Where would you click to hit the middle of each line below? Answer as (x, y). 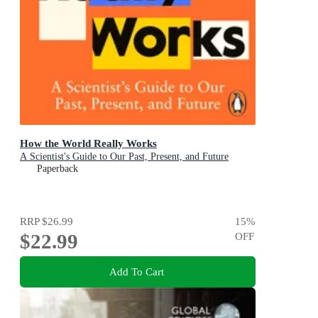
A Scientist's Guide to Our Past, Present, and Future (124, 157)
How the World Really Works (88, 143)
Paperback (57, 169)
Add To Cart (136, 272)
